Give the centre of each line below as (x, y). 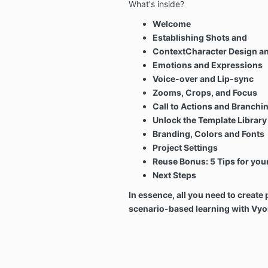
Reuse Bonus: (181, 161)
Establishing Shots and (200, 37)
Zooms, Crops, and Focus (205, 92)
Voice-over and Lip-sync (203, 78)
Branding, (173, 133)
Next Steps (174, 175)
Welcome (171, 23)
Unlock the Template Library (209, 120)
